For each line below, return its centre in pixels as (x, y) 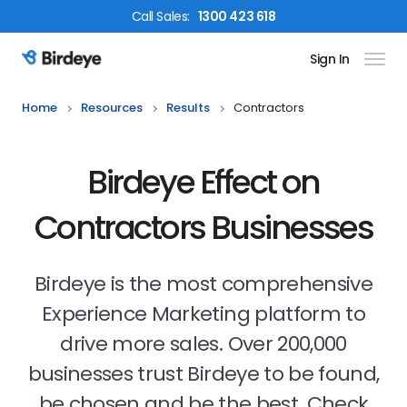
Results (188, 108)
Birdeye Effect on (203, 182)
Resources (112, 108)
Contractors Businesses (203, 228)
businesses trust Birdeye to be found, (203, 374)
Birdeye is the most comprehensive (203, 284)
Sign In (329, 59)
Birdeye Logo (66, 69)
